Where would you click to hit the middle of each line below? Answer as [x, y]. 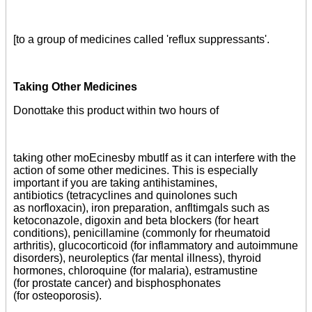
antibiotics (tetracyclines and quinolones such [125, 196]
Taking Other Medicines [75, 87]
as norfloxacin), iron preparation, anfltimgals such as [141, 208]
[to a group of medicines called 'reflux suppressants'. [141, 40]
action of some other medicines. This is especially [135, 171]
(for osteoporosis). [57, 296]
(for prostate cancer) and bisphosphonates [117, 283]
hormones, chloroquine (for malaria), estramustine [135, 271]
